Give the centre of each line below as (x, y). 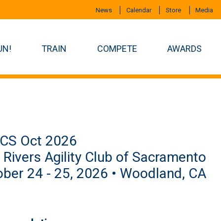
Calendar (139, 10)
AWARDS (185, 49)
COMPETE (117, 49)
